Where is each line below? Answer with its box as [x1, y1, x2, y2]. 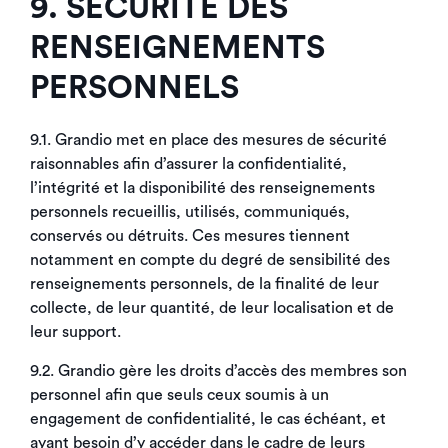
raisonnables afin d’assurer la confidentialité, [30, 156, 347, 172]
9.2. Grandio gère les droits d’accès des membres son [30, 363, 407, 379]
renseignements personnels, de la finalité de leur [30, 276, 379, 292]
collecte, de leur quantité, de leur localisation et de [30, 300, 394, 316]
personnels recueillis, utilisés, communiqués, [30, 204, 350, 220]
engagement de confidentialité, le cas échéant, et [30, 411, 386, 427]
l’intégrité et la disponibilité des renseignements [30, 180, 375, 196]
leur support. [30, 324, 121, 340]
